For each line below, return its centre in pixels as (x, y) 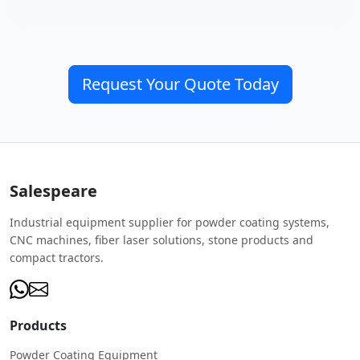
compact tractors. (57, 257)
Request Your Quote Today (180, 84)
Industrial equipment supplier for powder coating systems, (170, 222)
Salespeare (53, 190)
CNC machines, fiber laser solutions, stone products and (162, 239)
